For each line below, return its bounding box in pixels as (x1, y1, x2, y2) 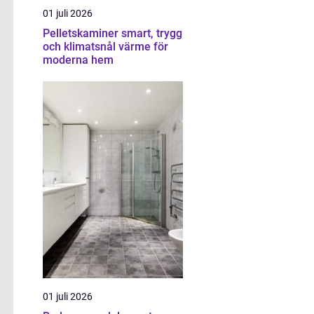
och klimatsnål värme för (43, 40, 168, 53)
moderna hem (43, 53, 114, 67)
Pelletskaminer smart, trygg (43, 27, 121, 40)
